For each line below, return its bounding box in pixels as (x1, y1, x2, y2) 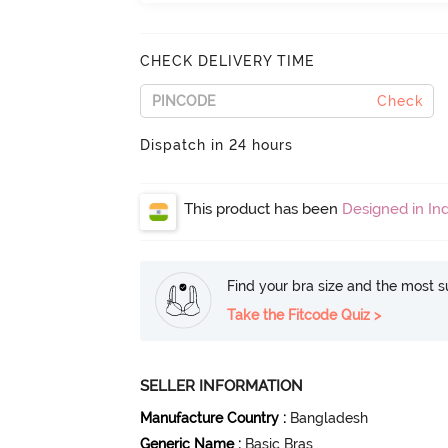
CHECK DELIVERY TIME (140, 52, 316, 69)
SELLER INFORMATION (140, 376, 304, 395)
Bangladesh (290, 409, 369, 426)
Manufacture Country (140, 409, 280, 426)
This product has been (184, 199, 343, 218)
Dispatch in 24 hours (140, 136, 294, 153)
